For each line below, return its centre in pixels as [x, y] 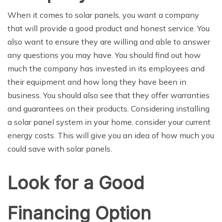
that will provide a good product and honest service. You [109, 28]
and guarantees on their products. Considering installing [109, 109]
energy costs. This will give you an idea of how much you [111, 136]
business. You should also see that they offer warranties [109, 95]
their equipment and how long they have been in [97, 82]
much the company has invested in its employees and [106, 69]
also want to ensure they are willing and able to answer [109, 42]
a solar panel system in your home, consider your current [109, 122]
